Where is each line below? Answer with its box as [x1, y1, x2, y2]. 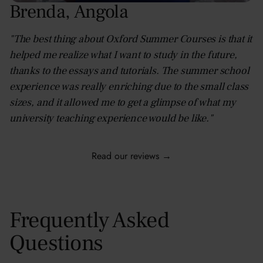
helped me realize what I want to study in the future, [9, 48, 237, 62]
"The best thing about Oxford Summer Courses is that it [9, 32, 252, 46]
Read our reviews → [92, 149, 171, 163]
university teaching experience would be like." [9, 111, 213, 125]
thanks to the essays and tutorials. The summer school [9, 63, 249, 77]
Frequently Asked [9, 205, 169, 235]
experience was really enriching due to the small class [9, 79, 249, 93]
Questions [9, 228, 103, 258]
